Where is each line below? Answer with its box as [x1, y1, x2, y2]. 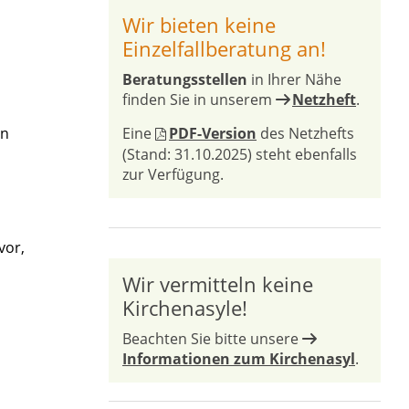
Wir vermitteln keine [122, 270, 313, 298]
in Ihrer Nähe [247, 69, 341, 89]
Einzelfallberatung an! [122, 35, 326, 62]
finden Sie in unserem [122, 89, 276, 110]
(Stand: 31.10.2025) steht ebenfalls [122, 144, 357, 164]
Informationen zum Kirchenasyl [122, 349, 355, 369]
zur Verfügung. [122, 164, 224, 184]
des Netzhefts [257, 123, 354, 143]
